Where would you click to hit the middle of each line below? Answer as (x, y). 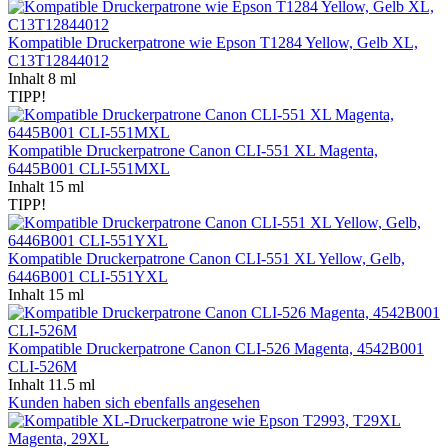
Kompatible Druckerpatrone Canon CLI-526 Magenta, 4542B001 (216, 348)
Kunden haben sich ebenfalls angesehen (134, 402)
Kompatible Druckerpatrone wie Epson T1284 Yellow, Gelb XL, (213, 42)
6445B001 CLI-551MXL (89, 168)
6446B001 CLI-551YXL (88, 276)
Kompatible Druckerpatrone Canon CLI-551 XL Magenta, (193, 150)
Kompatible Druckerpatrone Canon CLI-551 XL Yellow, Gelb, (206, 258)
